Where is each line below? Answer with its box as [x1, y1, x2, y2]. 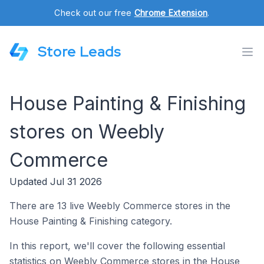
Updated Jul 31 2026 [9, 176, 102, 187]
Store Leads [38, 42, 121, 61]
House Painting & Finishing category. [9, 215, 172, 227]
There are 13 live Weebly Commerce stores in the [9, 200, 230, 212]
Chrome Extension [134, 8, 208, 18]
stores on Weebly [9, 120, 164, 143]
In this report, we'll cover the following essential [9, 240, 225, 252]
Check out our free [54, 8, 134, 18]
